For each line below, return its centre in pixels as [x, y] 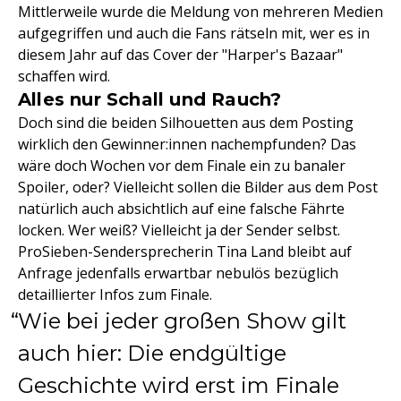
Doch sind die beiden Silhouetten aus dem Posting [186, 123]
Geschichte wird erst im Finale [179, 385]
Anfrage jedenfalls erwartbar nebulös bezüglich [178, 273]
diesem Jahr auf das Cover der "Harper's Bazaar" [180, 55]
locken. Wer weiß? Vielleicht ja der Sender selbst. [179, 230]
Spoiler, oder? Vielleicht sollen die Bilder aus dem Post [198, 187]
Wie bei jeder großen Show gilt [182, 321]
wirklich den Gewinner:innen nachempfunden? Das [187, 144]
